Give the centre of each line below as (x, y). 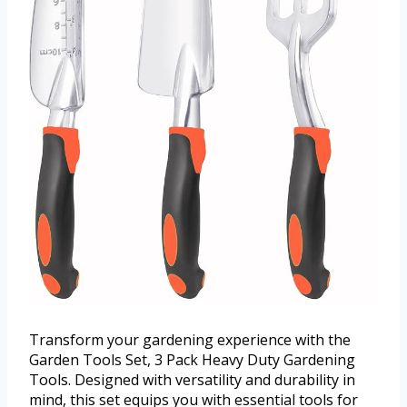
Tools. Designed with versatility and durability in (192, 379)
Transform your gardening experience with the (190, 339)
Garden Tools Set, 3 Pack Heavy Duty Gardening (192, 359)
